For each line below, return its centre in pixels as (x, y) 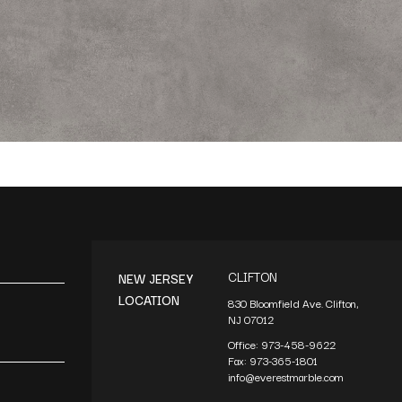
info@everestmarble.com (286, 376)
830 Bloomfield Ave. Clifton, (294, 302)
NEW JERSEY (155, 278)
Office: (245, 344)
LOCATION (149, 299)
